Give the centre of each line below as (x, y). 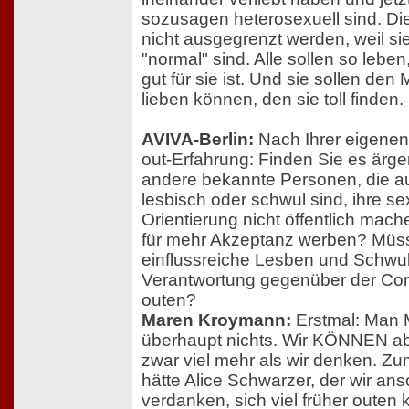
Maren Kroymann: (216, 320)
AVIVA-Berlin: (198, 139)
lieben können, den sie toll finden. (273, 99)
